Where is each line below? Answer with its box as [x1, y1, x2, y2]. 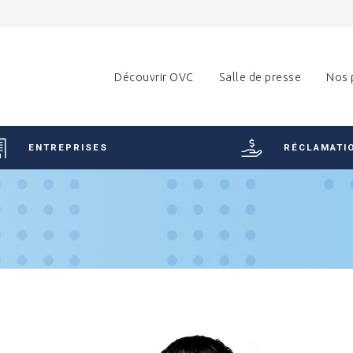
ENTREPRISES [28, 140, 109, 154]
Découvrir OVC [114, 70, 194, 84]
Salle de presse [218, 70, 302, 84]
